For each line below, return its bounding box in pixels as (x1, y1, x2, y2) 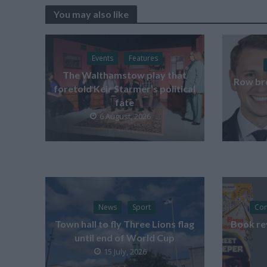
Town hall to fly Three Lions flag (55, 218, 195, 229)
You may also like (53, 8, 129, 20)
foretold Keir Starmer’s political (54, 82, 196, 94)
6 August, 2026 (100, 110, 151, 122)
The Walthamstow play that (63, 69, 187, 80)
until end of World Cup (74, 231, 175, 243)
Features (128, 52, 158, 63)
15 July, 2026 (104, 246, 147, 257)
